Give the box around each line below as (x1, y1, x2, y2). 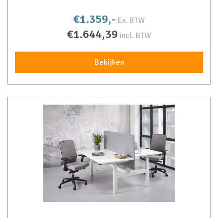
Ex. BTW (118, 16, 145, 25)
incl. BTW (120, 31, 151, 40)
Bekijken (94, 57, 124, 67)
